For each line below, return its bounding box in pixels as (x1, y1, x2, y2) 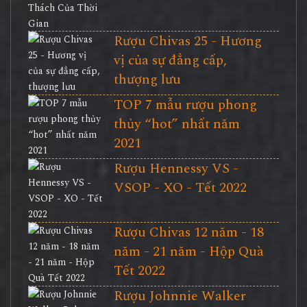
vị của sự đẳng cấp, (113, 50, 227, 71)
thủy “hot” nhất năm (113, 114, 240, 135)
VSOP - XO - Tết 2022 (113, 177, 247, 199)
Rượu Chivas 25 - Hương (113, 31, 262, 52)
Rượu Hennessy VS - (113, 158, 238, 180)
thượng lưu (113, 69, 181, 90)
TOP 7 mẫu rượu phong (113, 95, 257, 116)
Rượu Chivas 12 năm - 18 (113, 222, 264, 243)
